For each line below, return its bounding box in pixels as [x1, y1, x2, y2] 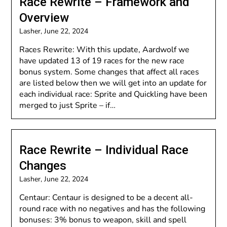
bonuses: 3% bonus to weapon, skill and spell [19, 214, 187, 225]
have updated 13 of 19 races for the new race [19, 55, 185, 66]
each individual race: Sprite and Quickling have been [19, 89, 208, 100]
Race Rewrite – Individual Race [19, 143, 189, 157]
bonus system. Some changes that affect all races [19, 66, 200, 78]
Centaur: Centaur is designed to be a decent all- [19, 192, 194, 203]
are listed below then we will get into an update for [19, 78, 207, 89]
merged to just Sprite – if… [19, 100, 116, 111]
